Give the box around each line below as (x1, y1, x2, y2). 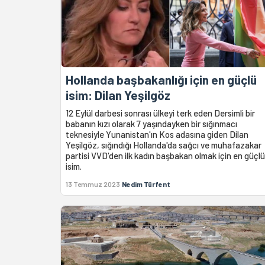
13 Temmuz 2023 (66, 180, 120, 189)
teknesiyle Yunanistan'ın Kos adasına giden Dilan (66, 129, 248, 140)
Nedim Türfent (122, 180, 170, 189)
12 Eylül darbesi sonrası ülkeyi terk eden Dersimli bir (66, 108, 255, 119)
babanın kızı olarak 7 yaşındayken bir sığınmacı (66, 118, 237, 130)
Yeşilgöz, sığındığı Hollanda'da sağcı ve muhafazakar (66, 140, 261, 151)
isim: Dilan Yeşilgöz (66, 88, 170, 103)
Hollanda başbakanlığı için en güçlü (66, 72, 257, 88)
